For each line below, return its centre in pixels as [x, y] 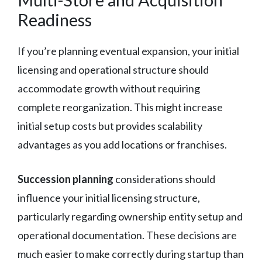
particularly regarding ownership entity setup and [130, 216]
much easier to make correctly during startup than [131, 254]
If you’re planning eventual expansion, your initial [128, 51]
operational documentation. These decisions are [127, 235]
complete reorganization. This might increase [120, 107]
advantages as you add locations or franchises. [122, 144]
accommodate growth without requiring [109, 88]
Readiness [55, 19]
